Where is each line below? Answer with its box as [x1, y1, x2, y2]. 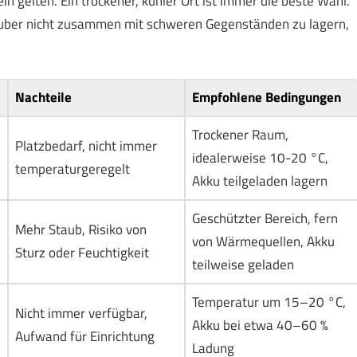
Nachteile [14, 87, 72, 108]
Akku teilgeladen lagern [191, 171, 328, 192]
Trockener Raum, [191, 124, 288, 146]
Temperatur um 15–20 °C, [191, 292, 346, 313]
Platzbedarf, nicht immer [14, 135, 157, 157]
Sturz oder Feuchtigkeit [14, 242, 149, 264]
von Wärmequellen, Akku [191, 231, 335, 253]
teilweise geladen [191, 254, 294, 276]
